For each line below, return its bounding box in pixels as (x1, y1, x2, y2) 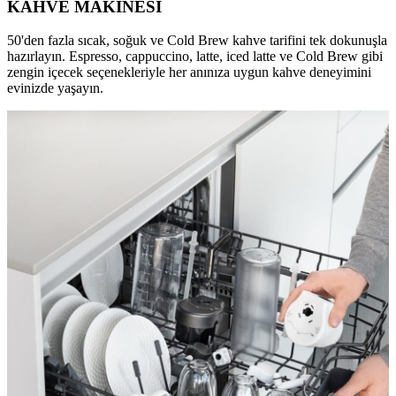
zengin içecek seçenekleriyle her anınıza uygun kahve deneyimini (7, 65, 371, 80)
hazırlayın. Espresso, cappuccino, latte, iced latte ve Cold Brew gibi (7, 49, 383, 65)
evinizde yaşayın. (7, 80, 103, 96)
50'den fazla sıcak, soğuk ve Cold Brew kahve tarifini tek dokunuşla (7, 33, 387, 49)
